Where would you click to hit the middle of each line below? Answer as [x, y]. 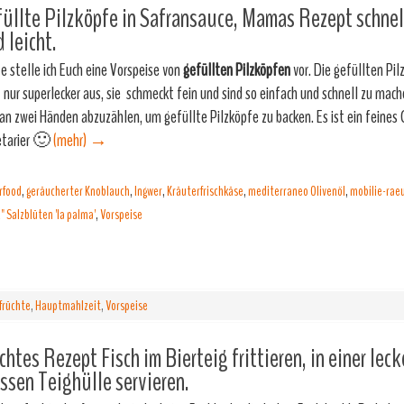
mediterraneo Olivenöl [297, 191]
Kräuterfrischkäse [205, 191]
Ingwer [148, 191]
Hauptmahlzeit [68, 306]
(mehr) [71, 140]
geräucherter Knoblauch [78, 191]
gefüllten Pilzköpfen [237, 70]
